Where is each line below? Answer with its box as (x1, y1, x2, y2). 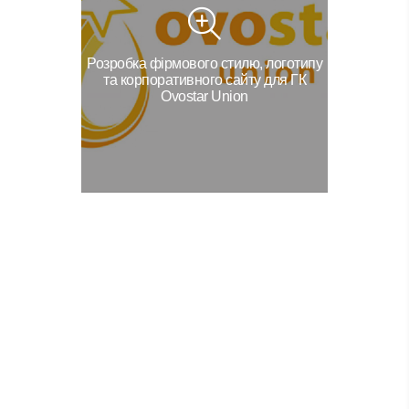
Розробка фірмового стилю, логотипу (87, 55, 322, 71)
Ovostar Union (161, 88, 248, 104)
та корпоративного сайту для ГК (103, 71, 306, 88)
